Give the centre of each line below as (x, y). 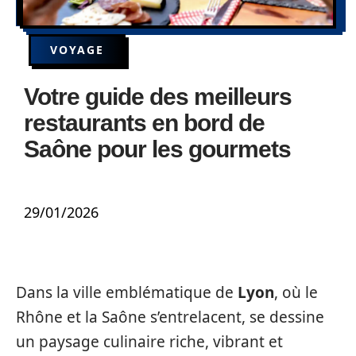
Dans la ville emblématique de (127, 292)
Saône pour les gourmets (157, 149)
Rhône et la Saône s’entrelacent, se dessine (170, 317)
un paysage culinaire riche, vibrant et (149, 342)
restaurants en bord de (144, 123)
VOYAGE (77, 50)
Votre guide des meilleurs (158, 97)
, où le (296, 292)
